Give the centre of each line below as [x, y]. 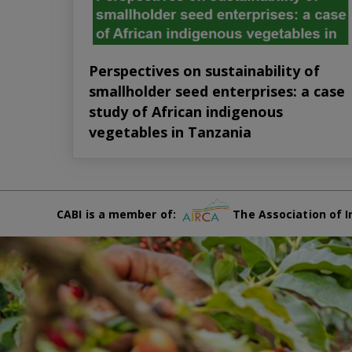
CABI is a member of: [120, 214]
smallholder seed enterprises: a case [217, 91]
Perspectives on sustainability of [204, 70]
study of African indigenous [186, 111]
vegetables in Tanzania [170, 132]
